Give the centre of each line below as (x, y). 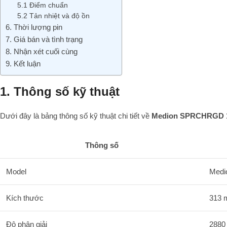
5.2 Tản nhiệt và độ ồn (53, 16)
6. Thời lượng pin (34, 27)
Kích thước (25, 198)
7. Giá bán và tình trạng (44, 39)
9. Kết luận (23, 63)
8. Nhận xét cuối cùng (42, 51)
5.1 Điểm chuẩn (42, 5)
